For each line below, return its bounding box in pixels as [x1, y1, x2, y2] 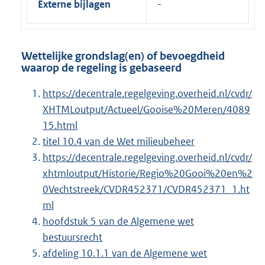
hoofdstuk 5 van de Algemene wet [43, 215, 194, 228]
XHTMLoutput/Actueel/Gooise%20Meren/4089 [43, 103, 250, 117]
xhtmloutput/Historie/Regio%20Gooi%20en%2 [43, 167, 253, 180]
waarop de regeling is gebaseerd [21, 60, 182, 75]
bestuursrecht [43, 231, 102, 244]
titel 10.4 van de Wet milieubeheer [43, 135, 195, 148]
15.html [43, 119, 77, 132]
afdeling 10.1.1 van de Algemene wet [43, 247, 207, 260]
